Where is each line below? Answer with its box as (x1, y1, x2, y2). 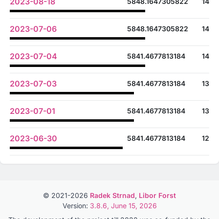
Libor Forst (139, 191, 176, 199)
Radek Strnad (90, 191, 135, 199)
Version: (62, 201, 90, 210)
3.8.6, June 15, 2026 (89, 201, 157, 210)
